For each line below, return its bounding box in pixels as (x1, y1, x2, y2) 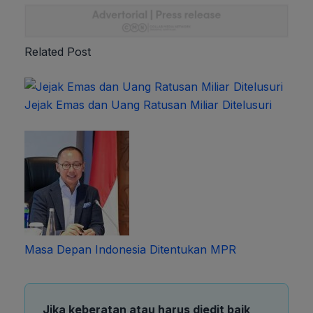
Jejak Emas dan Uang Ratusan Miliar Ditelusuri (24, 97, 272, 112)
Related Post (24, 44, 91, 59)
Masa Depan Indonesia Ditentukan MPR (24, 242, 236, 256)
